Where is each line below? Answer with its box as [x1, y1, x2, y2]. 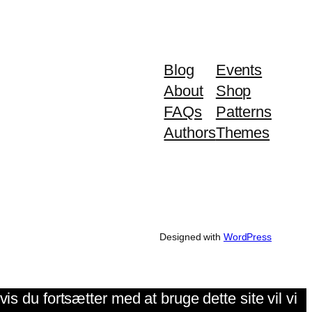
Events [215, 61, 263, 79]
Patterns [215, 102, 272, 120]
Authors [164, 123, 216, 141]
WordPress [223, 231, 272, 243]
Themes [215, 123, 270, 141]
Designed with [159, 231, 224, 243]
